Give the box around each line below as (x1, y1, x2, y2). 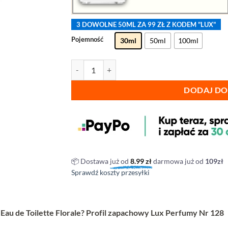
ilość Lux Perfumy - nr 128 (70, 61, 154, 70)
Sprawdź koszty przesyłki (71, 168, 150, 177)
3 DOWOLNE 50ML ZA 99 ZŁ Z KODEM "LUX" (76, 20, 216, 29)
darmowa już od (153, 157, 205, 166)
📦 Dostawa (71, 157, 110, 166)
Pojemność (71, 35, 103, 44)
